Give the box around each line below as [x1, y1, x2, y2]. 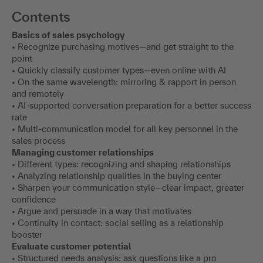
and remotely [12, 88, 64, 99]
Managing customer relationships [12, 147, 154, 157]
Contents [12, 8, 71, 25]
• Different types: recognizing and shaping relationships [12, 159, 231, 169]
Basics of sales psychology [12, 29, 124, 40]
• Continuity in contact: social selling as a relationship [12, 217, 224, 228]
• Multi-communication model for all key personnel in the [12, 123, 238, 134]
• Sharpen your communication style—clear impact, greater [12, 182, 244, 193]
